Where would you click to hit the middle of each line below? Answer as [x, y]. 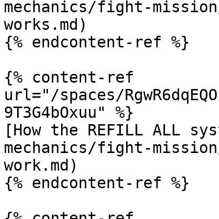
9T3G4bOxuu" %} [69, 112]
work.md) [41, 165]
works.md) [46, 24]
